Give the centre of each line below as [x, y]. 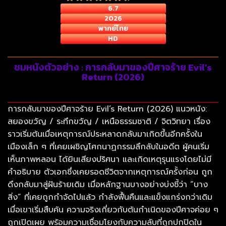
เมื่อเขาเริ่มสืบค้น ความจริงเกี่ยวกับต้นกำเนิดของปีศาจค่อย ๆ [113, 210]
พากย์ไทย [113, 29]
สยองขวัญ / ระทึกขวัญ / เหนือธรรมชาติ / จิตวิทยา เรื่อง [109, 122]
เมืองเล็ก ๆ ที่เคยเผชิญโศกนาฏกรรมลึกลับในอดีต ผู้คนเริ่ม [108, 147]
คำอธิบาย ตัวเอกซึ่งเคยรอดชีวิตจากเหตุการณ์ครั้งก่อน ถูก [110, 172]
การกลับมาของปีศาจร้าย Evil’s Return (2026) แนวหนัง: [107, 109]
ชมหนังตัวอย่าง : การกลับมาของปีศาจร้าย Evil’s [113, 67]
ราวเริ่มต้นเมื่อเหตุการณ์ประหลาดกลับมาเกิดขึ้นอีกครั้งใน [105, 134]
